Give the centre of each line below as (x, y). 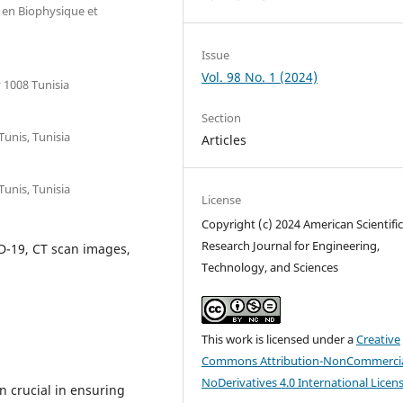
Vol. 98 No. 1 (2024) (260, 77)
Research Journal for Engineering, (291, 246)
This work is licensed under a (279, 340)
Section (222, 118)
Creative (379, 340)
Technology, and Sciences (270, 268)
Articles (224, 140)
